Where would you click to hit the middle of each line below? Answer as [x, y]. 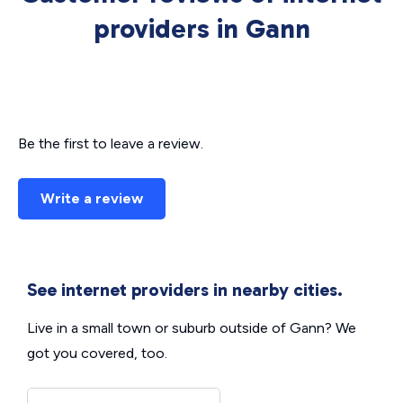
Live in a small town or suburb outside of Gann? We [192, 328]
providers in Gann [201, 29]
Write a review [92, 198]
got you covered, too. [97, 353]
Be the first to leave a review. [111, 143]
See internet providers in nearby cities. [185, 290]
